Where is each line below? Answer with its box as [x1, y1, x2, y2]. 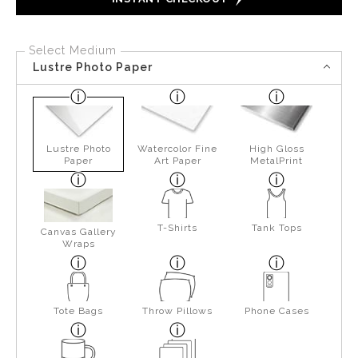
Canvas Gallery [40, 225, 117, 237]
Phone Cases [244, 304, 309, 316]
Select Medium [29, 43, 117, 57]
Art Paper [153, 154, 201, 166]
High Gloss [249, 142, 304, 154]
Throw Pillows [142, 304, 213, 316]
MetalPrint [250, 154, 304, 166]
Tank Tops [251, 221, 302, 233]
